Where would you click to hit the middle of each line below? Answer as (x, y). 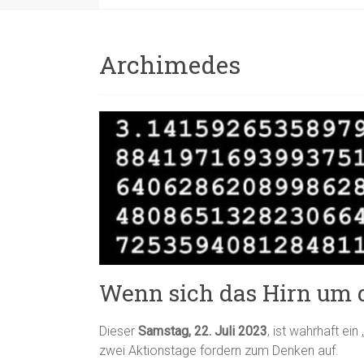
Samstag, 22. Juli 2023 (203, 331)
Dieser (119, 331)
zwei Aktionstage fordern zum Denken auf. (219, 351)
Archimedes (170, 64)
